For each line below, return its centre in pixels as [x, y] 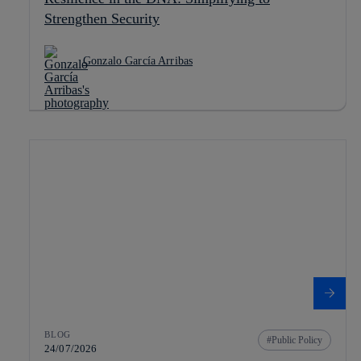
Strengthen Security [102, 18]
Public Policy [297, 340]
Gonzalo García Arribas [138, 60]
